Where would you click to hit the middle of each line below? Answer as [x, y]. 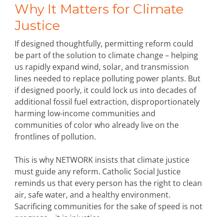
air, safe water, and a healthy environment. [93, 195]
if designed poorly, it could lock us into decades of [105, 90]
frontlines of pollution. [55, 137]
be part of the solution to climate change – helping [106, 55]
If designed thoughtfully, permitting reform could [104, 44]
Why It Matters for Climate [99, 9]
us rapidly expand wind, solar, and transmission [102, 67]
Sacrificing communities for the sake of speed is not [108, 206]
